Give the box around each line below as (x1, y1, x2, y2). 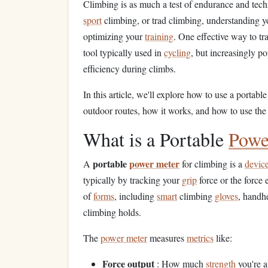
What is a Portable (83, 126, 229, 152)
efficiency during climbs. (83, 62, 176, 75)
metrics (187, 232, 214, 244)
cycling (164, 46, 191, 59)
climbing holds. (83, 206, 141, 218)
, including (114, 190, 157, 202)
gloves (215, 190, 238, 202)
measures (147, 232, 187, 244)
